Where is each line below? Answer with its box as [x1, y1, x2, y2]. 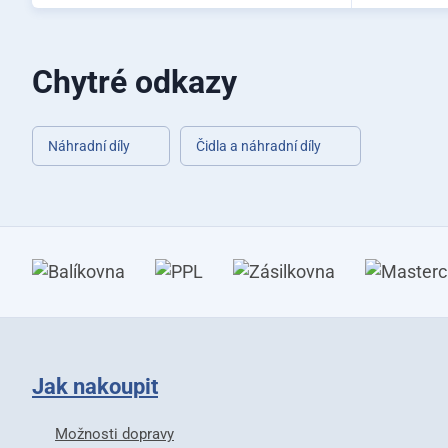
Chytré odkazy [32, 63, 237, 101]
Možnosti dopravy [55, 425, 174, 443]
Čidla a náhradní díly [196, 138, 321, 154]
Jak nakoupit [32, 374, 158, 399]
